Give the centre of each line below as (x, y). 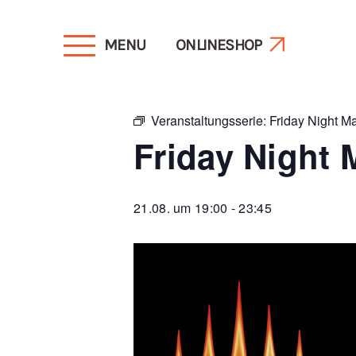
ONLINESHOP (219, 45)
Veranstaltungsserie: (210, 120)
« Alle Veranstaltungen (200, 62)
